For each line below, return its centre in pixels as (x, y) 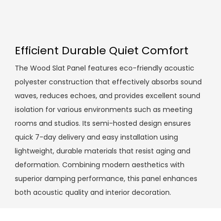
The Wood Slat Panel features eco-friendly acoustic (105, 68)
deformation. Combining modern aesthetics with (100, 165)
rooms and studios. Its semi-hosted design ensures (103, 124)
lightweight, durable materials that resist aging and (103, 151)
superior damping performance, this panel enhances (106, 179)
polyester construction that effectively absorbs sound (108, 82)
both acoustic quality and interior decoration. (93, 193)
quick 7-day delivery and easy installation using (96, 137)
